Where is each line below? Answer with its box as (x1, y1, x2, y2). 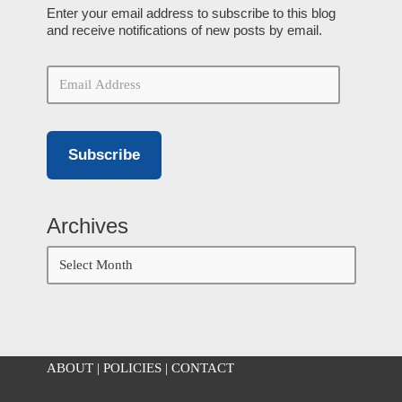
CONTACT (170, 361, 234, 375)
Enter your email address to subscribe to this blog (46, 5, 336, 21)
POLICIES (102, 361, 162, 375)
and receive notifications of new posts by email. (46, 22, 322, 38)
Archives (46, 213, 128, 238)
